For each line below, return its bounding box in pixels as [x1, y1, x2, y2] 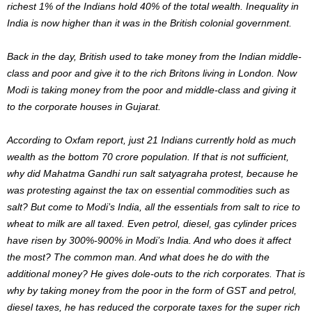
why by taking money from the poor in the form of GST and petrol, [7, 284, 297, 296]
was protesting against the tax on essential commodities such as [7, 184, 290, 196]
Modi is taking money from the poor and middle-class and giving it [7, 84, 296, 95]
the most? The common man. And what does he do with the [7, 251, 270, 263]
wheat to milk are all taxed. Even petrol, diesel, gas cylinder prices [7, 217, 297, 229]
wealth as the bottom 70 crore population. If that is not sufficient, [7, 150, 289, 162]
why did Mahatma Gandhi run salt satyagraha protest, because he [7, 167, 298, 179]
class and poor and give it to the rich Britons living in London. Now [7, 67, 297, 79]
